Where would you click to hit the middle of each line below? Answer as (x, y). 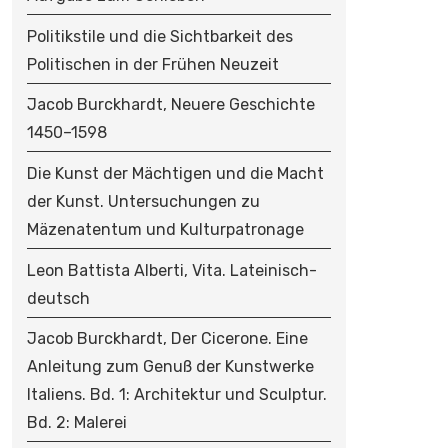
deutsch (58, 298)
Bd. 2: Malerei (76, 423)
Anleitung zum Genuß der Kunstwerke (170, 367)
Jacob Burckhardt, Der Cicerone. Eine (167, 339)
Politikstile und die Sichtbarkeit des (159, 36)
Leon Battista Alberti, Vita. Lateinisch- (171, 270)
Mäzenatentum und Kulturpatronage (165, 229)
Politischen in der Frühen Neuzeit (152, 64)
